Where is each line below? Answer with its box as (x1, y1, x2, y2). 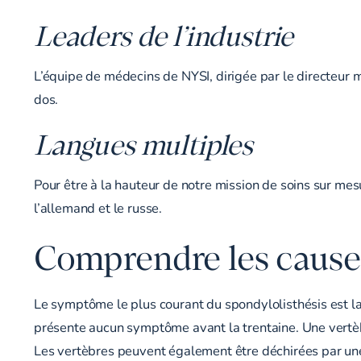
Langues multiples (34, 126, 254, 161)
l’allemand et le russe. (34, 198, 163, 217)
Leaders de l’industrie (34, 18, 294, 53)
